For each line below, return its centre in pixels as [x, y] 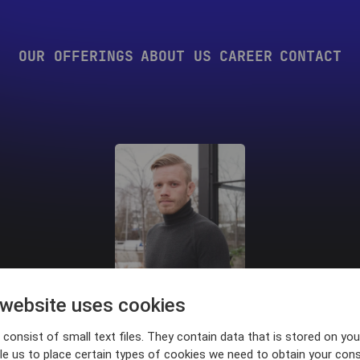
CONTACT [311, 55]
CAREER [245, 55]
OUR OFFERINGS [76, 55]
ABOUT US [176, 55]
